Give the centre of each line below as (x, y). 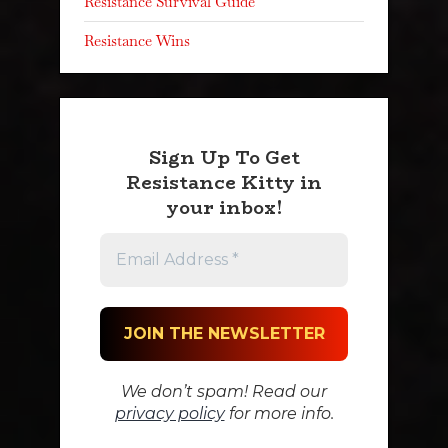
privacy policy (169, 414)
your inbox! (224, 207)
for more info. (279, 414)
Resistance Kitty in (224, 182)
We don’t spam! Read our (224, 392)
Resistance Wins (137, 41)
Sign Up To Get (224, 157)
